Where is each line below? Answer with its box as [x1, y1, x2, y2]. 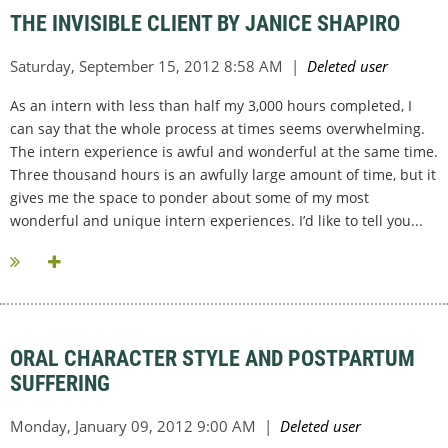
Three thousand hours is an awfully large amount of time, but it [10, 165, 436, 185]
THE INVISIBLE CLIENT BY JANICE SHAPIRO [10, 11, 400, 37]
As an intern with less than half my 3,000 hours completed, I [10, 96, 412, 116]
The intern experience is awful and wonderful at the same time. [10, 142, 438, 162]
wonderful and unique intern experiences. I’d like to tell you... [10, 211, 423, 231]
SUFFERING [10, 371, 110, 397]
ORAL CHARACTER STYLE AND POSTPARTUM [10, 346, 415, 372]
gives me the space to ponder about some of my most [10, 188, 369, 208]
